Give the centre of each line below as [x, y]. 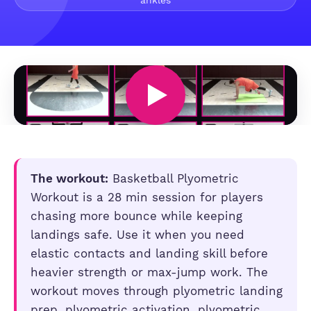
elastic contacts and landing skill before [149, 253]
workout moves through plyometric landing [157, 291]
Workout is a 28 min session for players [147, 197]
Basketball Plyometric [174, 178]
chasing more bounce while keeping [136, 216]
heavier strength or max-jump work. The [149, 272]
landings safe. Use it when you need [137, 235]
